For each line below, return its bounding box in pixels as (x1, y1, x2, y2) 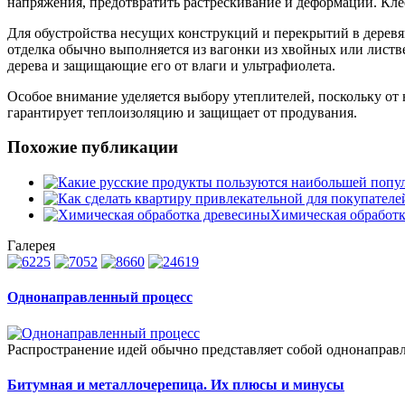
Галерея (7, 238, 55, 254)
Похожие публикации (7, 137, 178, 157)
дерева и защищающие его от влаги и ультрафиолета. (7, 57, 335, 73)
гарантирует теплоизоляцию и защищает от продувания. (7, 104, 357, 120)
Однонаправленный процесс (7, 289, 193, 306)
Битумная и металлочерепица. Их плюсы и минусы (7, 376, 344, 392)
